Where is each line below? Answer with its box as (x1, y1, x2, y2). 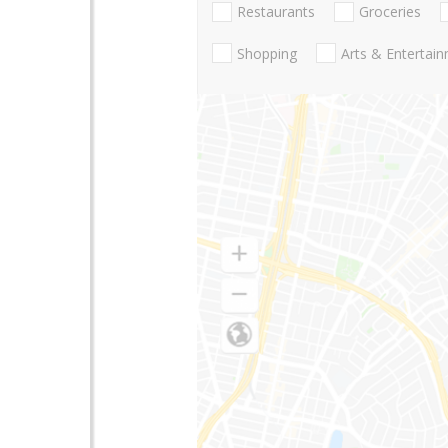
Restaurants (237, 2, 315, 22)
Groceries (359, 2, 421, 22)
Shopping (237, 43, 297, 63)
